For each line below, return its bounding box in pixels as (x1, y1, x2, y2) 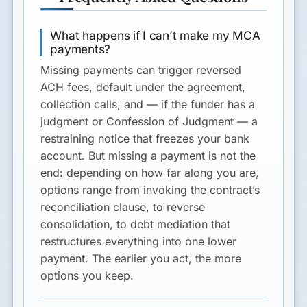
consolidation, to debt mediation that (40, 217, 231, 232)
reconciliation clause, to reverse (40, 200, 206, 214)
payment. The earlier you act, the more (40, 251, 242, 266)
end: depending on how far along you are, (40, 166, 260, 180)
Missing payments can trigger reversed (40, 63, 242, 77)
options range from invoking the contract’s (40, 183, 260, 197)
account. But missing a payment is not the (40, 149, 256, 163)
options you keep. (40, 269, 134, 283)
